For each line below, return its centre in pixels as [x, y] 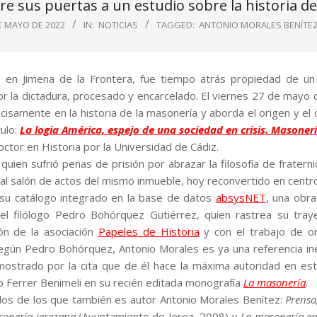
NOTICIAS [118, 25]
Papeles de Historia [149, 231]
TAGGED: [175, 25]
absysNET [241, 197]
